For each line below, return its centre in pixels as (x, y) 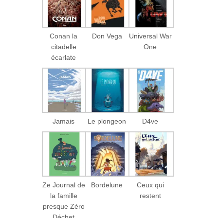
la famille (64, 196)
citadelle (64, 47)
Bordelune (107, 185)
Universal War (150, 36)
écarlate (64, 58)
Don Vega (107, 36)
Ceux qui (150, 185)
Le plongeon (107, 121)
